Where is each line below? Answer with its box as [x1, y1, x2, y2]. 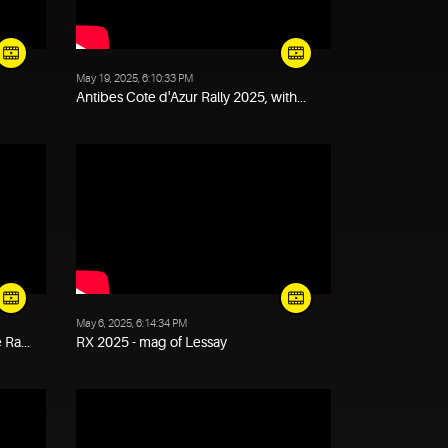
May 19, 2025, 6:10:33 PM [76, 72, 193, 85]
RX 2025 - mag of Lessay [76, 334, 227, 350]
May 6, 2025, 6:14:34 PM [76, 317, 187, 330]
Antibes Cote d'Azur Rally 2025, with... [76, 89, 306, 105]
